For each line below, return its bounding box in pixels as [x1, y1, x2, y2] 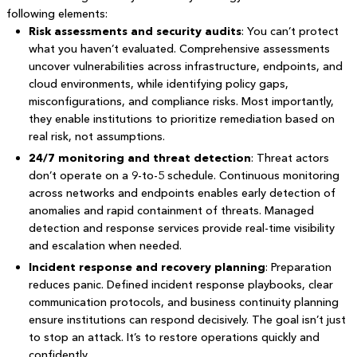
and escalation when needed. [28, 238, 182, 253]
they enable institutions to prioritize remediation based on [28, 112, 335, 126]
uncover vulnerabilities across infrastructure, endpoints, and [28, 59, 343, 73]
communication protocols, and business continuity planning [28, 295, 339, 309]
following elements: [6, 6, 108, 21]
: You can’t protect [241, 24, 339, 38]
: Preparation [265, 260, 331, 274]
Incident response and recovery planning [28, 260, 265, 274]
